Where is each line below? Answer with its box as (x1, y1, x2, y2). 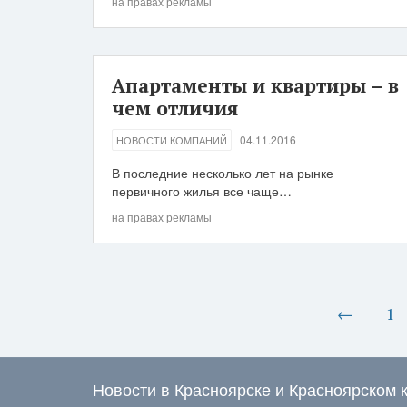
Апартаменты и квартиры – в (112, 73, 399, 98)
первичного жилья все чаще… (112, 182, 292, 200)
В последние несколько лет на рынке (112, 164, 333, 182)
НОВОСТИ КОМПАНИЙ (116, 133, 227, 147)
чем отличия (112, 95, 238, 121)
